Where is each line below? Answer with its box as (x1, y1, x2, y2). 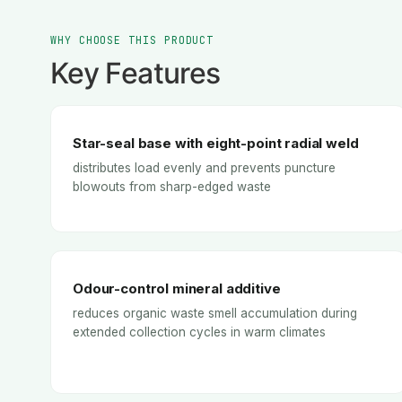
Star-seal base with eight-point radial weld (73, 135, 359, 153)
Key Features (50, 56, 221, 92)
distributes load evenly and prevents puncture (73, 161, 336, 176)
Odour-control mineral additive (73, 279, 281, 297)
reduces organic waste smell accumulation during (73, 305, 357, 320)
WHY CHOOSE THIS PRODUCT (50, 33, 214, 48)
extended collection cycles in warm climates (73, 324, 326, 339)
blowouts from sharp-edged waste (73, 179, 271, 195)
